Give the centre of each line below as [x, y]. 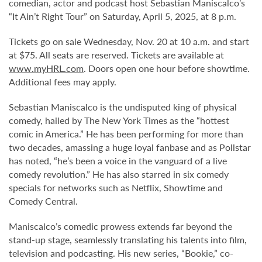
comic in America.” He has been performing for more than [126, 134]
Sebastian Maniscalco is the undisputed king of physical [123, 107]
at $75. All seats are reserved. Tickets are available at [116, 55]
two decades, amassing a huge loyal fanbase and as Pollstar [130, 147]
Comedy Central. [43, 201]
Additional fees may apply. [63, 82]
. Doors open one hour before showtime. [167, 68]
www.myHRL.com [46, 68]
